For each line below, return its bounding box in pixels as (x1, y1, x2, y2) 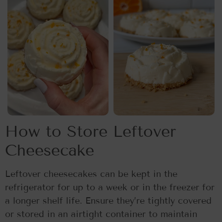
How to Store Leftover (5, 122, 176, 141)
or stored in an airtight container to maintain (5, 209, 197, 220)
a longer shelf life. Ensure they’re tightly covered (5, 195, 212, 207)
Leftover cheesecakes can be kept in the (5, 168, 177, 180)
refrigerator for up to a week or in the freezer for (5, 182, 215, 193)
